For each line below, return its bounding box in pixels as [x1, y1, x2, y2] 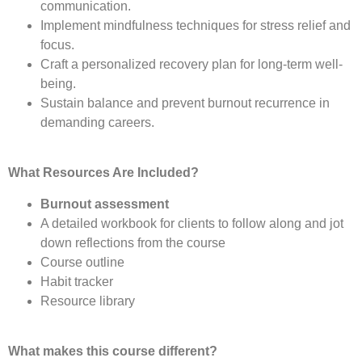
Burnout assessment [40, 196, 172, 211]
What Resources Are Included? [8, 166, 199, 180]
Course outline [40, 255, 128, 269]
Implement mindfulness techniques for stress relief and [40, 18, 351, 32]
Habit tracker [40, 274, 116, 288]
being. [40, 76, 76, 90]
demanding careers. [40, 115, 154, 129]
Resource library [40, 293, 135, 308]
